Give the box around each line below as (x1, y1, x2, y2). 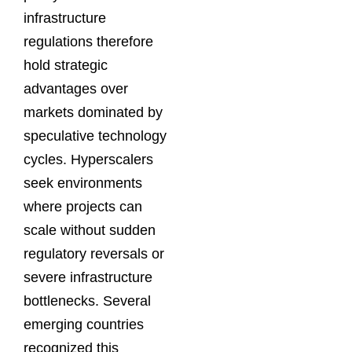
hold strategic (24, 57, 108, 74)
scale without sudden (24, 222, 156, 239)
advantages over (24, 81, 128, 97)
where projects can (24, 199, 142, 215)
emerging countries (24, 317, 144, 333)
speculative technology (24, 128, 167, 145)
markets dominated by (24, 104, 163, 121)
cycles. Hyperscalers (24, 152, 153, 168)
